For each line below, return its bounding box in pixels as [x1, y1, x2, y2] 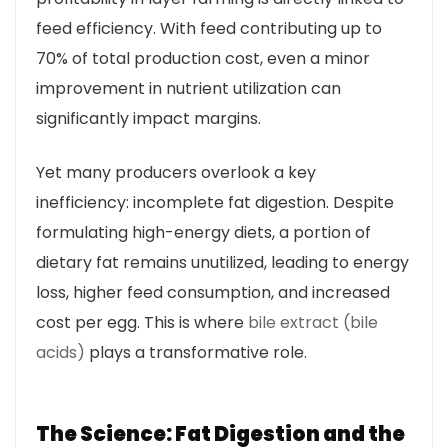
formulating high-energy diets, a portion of [36, 221, 371, 244]
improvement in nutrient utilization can [36, 77, 341, 100]
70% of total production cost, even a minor [36, 47, 370, 70]
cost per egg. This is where [36, 311, 248, 334]
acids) [36, 341, 85, 364]
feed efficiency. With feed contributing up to [36, 17, 382, 40]
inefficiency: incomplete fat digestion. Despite [36, 191, 394, 214]
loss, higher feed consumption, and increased [36, 281, 390, 304]
